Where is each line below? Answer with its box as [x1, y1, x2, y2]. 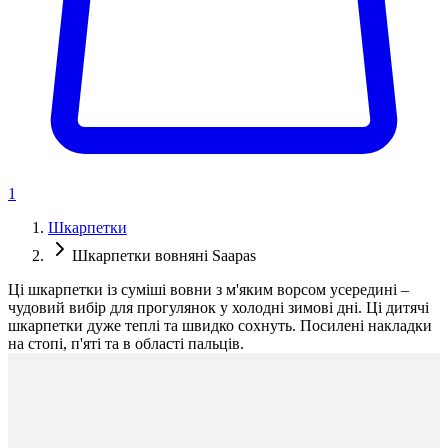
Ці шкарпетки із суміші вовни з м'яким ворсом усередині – [8, 281, 409, 299]
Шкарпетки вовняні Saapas [72, 247, 256, 265]
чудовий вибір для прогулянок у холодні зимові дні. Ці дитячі [8, 299, 429, 317]
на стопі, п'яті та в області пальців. [8, 335, 244, 353]
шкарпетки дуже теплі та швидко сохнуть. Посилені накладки [8, 317, 432, 335]
